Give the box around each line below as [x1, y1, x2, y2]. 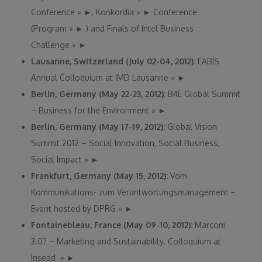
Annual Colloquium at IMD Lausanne [31, 72, 171, 82]
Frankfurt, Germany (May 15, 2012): [31, 170, 171, 181]
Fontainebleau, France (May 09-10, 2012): [31, 219, 195, 230]
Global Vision [167, 121, 218, 132]
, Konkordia [92, 6, 137, 17]
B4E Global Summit [168, 88, 241, 99]
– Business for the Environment [31, 105, 152, 115]
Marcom [195, 219, 226, 230]
